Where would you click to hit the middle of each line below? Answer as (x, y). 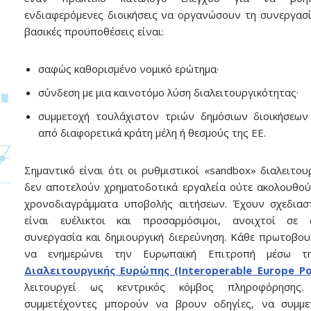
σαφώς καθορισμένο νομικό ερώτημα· (128, 68)
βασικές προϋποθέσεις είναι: (94, 31)
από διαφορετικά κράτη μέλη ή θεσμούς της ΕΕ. (152, 132)
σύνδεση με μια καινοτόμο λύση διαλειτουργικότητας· (168, 92)
